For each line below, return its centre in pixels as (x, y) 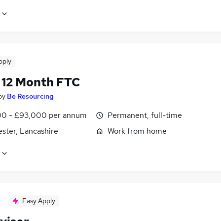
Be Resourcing (30, 96)
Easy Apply (39, 201)
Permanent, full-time (145, 115)
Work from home (137, 131)
